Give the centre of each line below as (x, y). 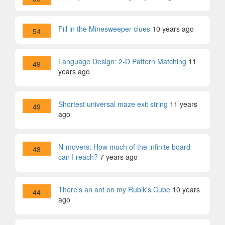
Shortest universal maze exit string (113, 104)
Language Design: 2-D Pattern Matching (122, 61)
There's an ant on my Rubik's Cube (114, 189)
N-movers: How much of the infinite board (124, 147)
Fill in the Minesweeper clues (104, 29)
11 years (184, 104)
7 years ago (119, 157)
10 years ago (173, 29)
